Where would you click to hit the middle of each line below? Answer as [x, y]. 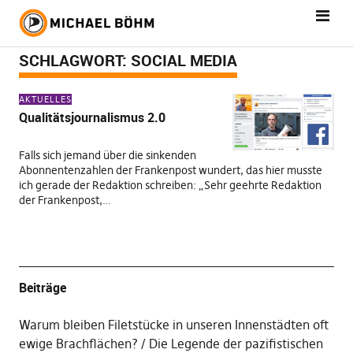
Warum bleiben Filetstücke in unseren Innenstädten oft [173, 325]
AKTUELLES [45, 99]
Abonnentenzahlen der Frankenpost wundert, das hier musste [170, 170]
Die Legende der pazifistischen [236, 344]
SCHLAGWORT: [74, 60]
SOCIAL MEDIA [184, 60]
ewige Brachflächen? [78, 344]
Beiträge [42, 288]
